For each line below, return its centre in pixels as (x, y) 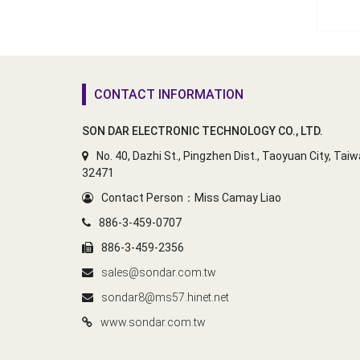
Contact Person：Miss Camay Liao (191, 198)
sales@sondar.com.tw (159, 272)
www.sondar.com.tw (153, 322)
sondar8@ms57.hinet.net (165, 297)
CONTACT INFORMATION (169, 94)
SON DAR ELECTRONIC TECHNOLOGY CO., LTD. (202, 131)
